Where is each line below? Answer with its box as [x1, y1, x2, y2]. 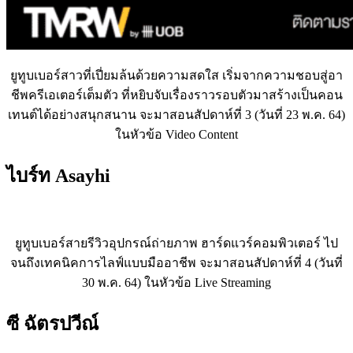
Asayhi [50, 165, 110, 187]
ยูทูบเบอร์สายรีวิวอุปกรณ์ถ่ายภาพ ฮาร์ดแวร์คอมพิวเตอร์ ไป [15, 236, 338, 251]
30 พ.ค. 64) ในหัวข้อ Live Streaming [82, 276, 271, 290]
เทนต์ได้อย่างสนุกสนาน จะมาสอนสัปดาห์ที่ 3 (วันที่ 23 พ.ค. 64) [8, 108, 345, 122]
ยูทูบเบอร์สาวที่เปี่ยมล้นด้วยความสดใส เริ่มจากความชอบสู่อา [10, 69, 343, 83]
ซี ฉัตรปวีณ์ [6, 314, 98, 335]
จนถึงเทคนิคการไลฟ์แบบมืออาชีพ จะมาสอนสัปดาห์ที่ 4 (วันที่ [10, 256, 343, 270]
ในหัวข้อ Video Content [115, 128, 238, 142]
